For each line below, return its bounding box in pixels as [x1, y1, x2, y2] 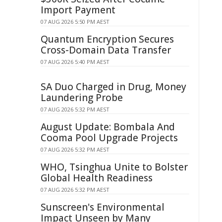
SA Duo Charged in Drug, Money [41, 80, 186, 93]
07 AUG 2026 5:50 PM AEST [41, 18, 110, 25]
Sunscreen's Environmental [41, 201, 165, 214]
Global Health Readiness [41, 171, 153, 184]
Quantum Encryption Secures [41, 33, 174, 46]
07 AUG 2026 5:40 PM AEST [41, 58, 110, 65]
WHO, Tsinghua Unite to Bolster [41, 161, 188, 173]
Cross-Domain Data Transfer [41, 44, 171, 56]
